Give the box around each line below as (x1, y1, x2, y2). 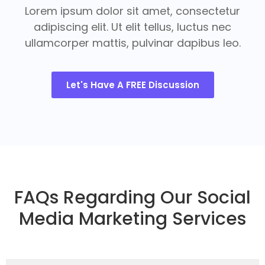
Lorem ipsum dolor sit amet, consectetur (25, 4, 240, 19)
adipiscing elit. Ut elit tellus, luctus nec (34, 20, 231, 35)
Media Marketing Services (19, 206, 246, 231)
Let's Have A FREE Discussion (66, 78, 199, 91)
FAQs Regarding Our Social (14, 185, 251, 210)
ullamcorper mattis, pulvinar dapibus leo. (24, 35, 241, 51)
